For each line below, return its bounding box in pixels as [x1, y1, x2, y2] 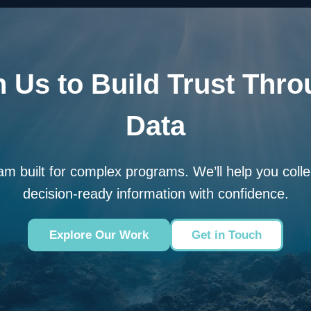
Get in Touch [192, 228, 262, 242]
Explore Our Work [49, 228, 149, 242]
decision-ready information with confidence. [22, 186, 289, 202]
